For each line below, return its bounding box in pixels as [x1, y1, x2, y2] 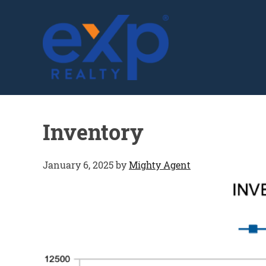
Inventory [43, 118, 144, 146]
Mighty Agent [129, 159, 191, 171]
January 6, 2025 [43, 159, 113, 171]
